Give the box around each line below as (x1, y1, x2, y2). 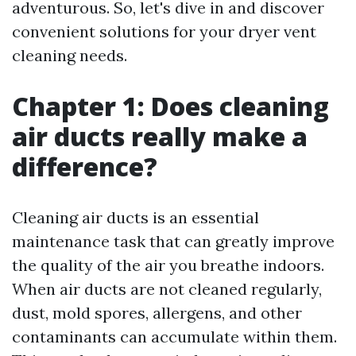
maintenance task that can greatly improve (12, 231, 335, 251)
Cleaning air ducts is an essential (12, 207, 259, 227)
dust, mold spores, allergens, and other (12, 303, 302, 323)
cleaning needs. (12, 45, 127, 65)
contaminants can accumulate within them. (12, 327, 337, 346)
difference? (12, 149, 157, 184)
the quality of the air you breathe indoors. (12, 255, 324, 275)
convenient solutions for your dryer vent (12, 21, 316, 41)
